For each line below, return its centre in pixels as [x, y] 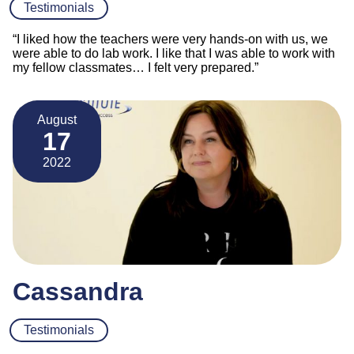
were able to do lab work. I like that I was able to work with [174, 53]
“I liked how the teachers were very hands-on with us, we [170, 39]
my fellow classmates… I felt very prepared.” [136, 67]
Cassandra [78, 291]
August [57, 119]
